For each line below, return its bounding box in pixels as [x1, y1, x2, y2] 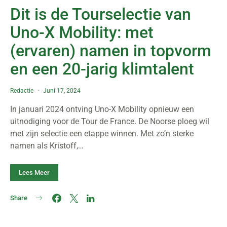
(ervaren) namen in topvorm [10, 41, 211, 60]
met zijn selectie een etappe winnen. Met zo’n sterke [10, 129, 194, 138]
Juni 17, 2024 [43, 87, 81, 94]
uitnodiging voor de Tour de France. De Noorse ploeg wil [10, 117, 209, 126]
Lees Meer [19, 169, 50, 176]
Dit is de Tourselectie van [10, 5, 191, 24]
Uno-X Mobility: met [10, 23, 154, 42]
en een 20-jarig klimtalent [10, 59, 194, 79]
